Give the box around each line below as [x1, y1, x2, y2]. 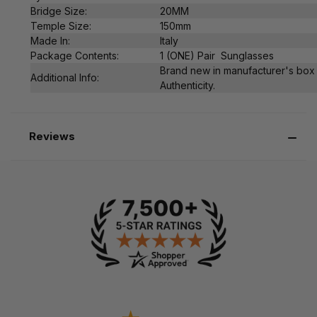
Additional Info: [30, 71, 99, 84]
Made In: [30, 35, 70, 47]
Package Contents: [30, 50, 119, 62]
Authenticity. [160, 79, 215, 92]
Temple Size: [30, 20, 91, 33]
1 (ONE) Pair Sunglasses [160, 50, 274, 62]
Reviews [28, 129, 75, 144]
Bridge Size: [30, 5, 87, 18]
